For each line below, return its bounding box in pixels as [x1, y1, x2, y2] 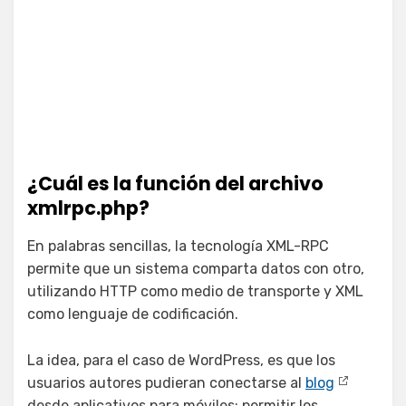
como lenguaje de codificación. [27, 304, 238, 323]
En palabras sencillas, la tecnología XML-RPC [27, 237, 329, 255]
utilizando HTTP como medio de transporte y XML [27, 282, 363, 300]
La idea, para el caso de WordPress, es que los [27, 351, 335, 369]
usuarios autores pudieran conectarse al [27, 373, 305, 391]
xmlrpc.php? [27, 194, 150, 221]
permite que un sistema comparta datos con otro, [27, 259, 364, 277]
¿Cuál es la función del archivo [27, 169, 324, 197]
